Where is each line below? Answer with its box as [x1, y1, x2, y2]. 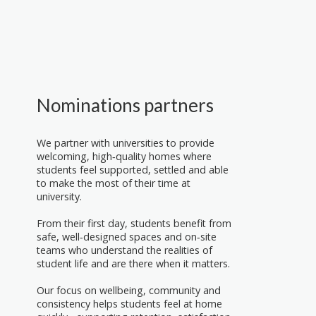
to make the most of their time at [37, 176, 190, 190]
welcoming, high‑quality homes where [37, 149, 212, 163]
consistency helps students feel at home [37, 296, 222, 310]
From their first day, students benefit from [37, 216, 231, 230]
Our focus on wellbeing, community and [37, 283, 221, 297]
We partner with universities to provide [37, 135, 214, 150]
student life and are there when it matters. [37, 256, 230, 270]
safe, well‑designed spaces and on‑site [37, 229, 217, 243]
